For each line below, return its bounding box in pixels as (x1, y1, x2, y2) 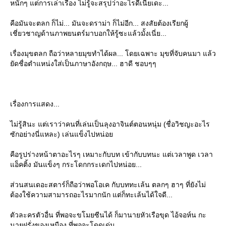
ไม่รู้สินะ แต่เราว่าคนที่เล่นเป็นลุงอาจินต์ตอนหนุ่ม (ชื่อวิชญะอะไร (10, 120, 210, 128)
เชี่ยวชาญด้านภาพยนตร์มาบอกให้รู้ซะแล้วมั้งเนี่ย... (10, 29, 166, 37)
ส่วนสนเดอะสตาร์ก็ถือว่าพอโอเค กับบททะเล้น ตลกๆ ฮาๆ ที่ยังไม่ (10, 180, 206, 189)
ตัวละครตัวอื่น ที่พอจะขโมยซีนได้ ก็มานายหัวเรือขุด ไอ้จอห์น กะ (10, 210, 206, 219)
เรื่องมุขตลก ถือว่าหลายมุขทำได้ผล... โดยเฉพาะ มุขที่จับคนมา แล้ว (10, 49, 216, 58)
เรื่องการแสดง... (10, 99, 60, 108)
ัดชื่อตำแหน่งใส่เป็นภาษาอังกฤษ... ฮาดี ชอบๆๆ (10, 59, 156, 68)
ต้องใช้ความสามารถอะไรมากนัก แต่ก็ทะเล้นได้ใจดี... (10, 190, 173, 199)
